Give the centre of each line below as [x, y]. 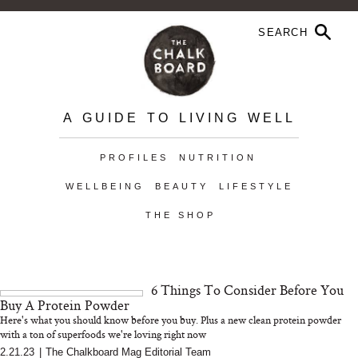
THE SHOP [180, 215]
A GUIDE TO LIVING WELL [179, 118]
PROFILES [134, 157]
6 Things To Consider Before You [248, 290]
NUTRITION [217, 157]
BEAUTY [181, 186]
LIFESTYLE [256, 186]
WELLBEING [105, 186]
